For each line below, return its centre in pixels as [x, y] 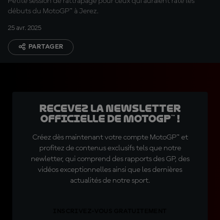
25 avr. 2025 [25, 28]
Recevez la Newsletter [110, 109]
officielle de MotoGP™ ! [110, 119]
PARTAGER [46, 47]
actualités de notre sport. [110, 181]
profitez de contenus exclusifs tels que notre [110, 148]
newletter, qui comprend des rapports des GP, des [110, 159]
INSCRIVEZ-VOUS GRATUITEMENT [110, 211]
